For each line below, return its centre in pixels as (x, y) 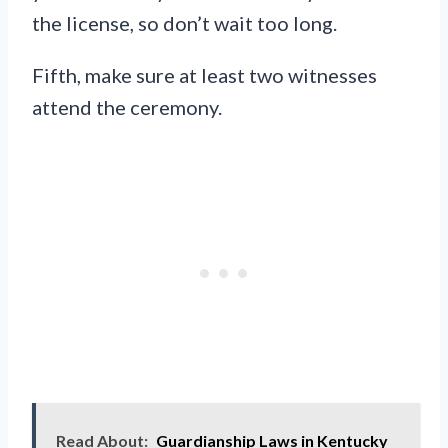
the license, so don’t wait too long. (184, 23)
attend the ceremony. (127, 107)
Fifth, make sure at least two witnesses (204, 75)
